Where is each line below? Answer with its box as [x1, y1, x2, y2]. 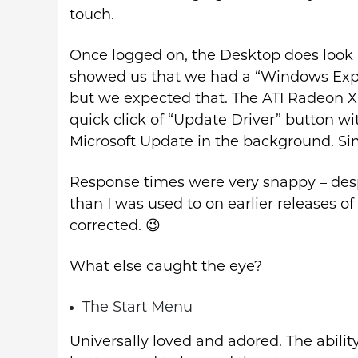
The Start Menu [82, 300, 193, 316]
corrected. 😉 [70, 218, 161, 234]
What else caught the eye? [70, 259, 262, 275]
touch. [70, 7, 114, 23]
